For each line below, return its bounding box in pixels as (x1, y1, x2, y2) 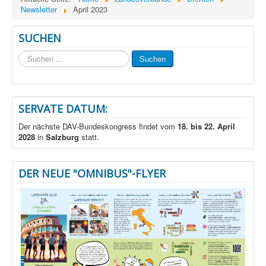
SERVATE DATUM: (18, 102, 107, 116)
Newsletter (21, 4, 57, 15)
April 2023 (73, 4, 107, 15)
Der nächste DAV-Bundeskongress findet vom (18, 121, 178, 132)
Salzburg (46, 131, 79, 143)
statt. (79, 131, 99, 143)
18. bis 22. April (178, 121, 235, 132)
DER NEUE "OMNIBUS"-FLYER (18, 166, 166, 181)
